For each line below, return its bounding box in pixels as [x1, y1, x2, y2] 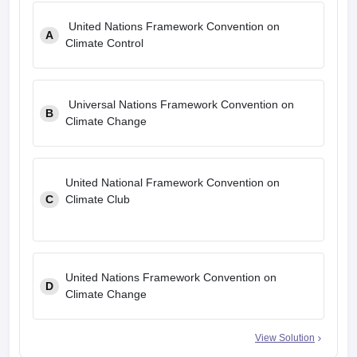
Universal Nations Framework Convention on [65, 98, 294, 111]
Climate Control [65, 37, 147, 49]
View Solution [255, 332, 315, 343]
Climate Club [65, 193, 130, 206]
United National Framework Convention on [65, 176, 280, 189]
